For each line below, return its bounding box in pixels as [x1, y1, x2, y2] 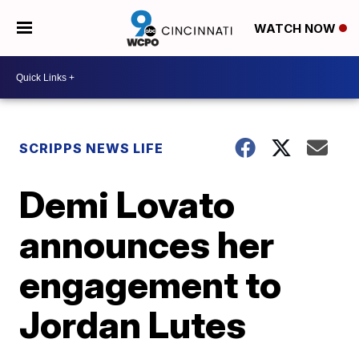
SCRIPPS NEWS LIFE [19, 140, 164, 156]
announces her [19, 222, 275, 267]
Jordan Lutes [19, 302, 247, 347]
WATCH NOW [253, 21, 339, 37]
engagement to [19, 262, 282, 307]
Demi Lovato [19, 182, 236, 227]
